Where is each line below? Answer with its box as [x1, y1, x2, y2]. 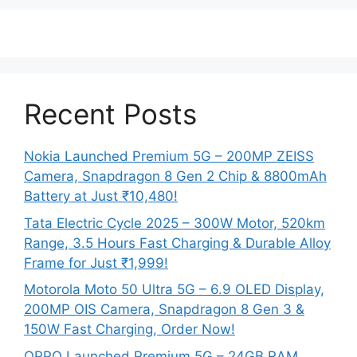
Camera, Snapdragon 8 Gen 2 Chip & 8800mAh [24, 168, 327, 185]
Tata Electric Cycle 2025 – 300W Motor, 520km [24, 214, 325, 231]
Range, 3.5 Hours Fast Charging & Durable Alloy [24, 234, 331, 251]
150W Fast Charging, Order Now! [24, 321, 235, 338]
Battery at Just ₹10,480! [24, 188, 178, 205]
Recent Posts [24, 97, 197, 131]
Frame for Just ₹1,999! [24, 254, 168, 271]
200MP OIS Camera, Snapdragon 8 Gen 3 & [24, 301, 304, 318]
